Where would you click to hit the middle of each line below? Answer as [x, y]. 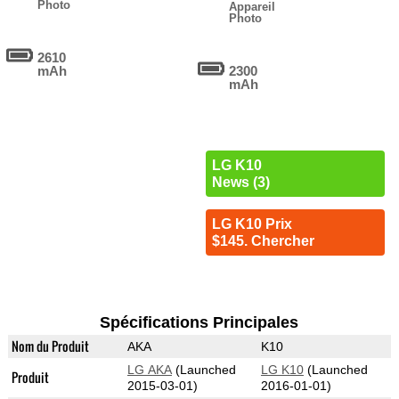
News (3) [240, 183]
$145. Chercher [263, 241]
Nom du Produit [50, 346]
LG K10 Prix [252, 224]
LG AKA [149, 370]
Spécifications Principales [199, 323]
